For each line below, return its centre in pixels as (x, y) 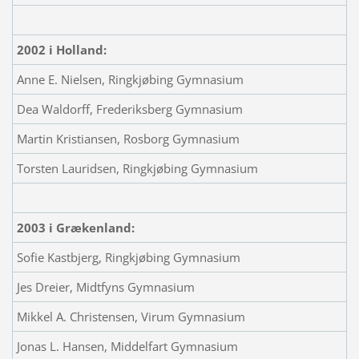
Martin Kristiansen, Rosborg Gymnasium (128, 138)
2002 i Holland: (61, 49)
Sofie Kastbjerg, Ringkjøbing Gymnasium (128, 257)
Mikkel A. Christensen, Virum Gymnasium (131, 316)
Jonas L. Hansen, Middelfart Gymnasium (127, 346)
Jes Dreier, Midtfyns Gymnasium (105, 286)
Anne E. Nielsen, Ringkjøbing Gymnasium (130, 79)
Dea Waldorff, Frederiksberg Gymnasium (129, 109)
